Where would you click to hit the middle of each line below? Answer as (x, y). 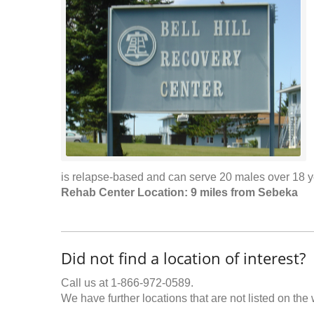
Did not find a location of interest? (183, 258)
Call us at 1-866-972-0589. (127, 283)
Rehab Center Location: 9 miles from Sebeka (179, 192)
